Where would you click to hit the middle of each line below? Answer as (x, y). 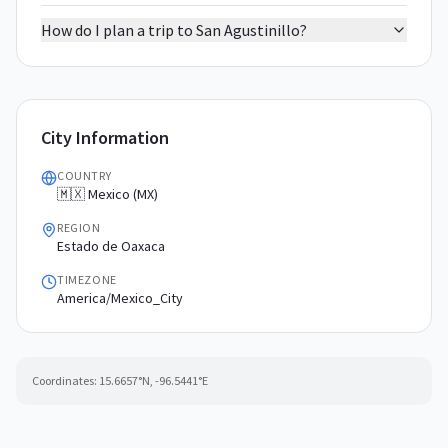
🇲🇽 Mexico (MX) (107, 194)
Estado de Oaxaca (111, 246)
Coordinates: (64, 380)
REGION (79, 227)
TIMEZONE (87, 279)
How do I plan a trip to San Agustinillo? (174, 30)
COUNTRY (84, 175)
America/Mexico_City (120, 298)
